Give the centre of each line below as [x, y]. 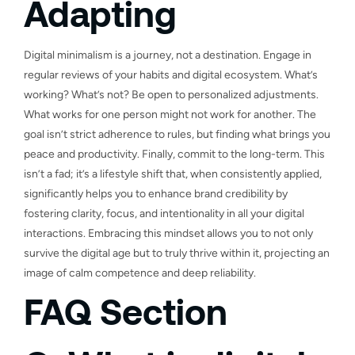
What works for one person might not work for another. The [170, 114]
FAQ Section [126, 310]
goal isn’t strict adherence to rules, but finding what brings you [177, 134]
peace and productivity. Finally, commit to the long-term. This [174, 154]
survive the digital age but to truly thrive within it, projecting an [177, 253]
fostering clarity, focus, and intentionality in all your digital [164, 213]
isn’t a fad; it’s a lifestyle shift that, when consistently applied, [173, 174]
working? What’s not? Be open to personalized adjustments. [171, 94]
